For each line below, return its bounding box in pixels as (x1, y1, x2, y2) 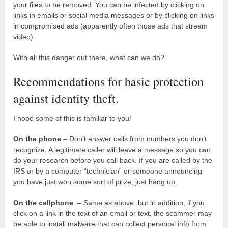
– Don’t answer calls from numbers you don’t (61, 134, 207, 143)
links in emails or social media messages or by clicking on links (13, 11, 215, 19)
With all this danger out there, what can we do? (13, 53, 165, 62)
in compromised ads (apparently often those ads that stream (13, 21, 208, 30)
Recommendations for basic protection (13, 73, 204, 90)
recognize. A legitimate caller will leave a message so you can (13, 145, 211, 154)
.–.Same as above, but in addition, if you (73, 198, 205, 207)
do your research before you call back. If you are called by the (13, 156, 213, 164)
